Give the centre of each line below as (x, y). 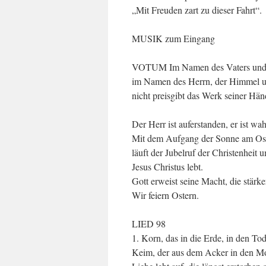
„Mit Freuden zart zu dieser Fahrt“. (197, 10)
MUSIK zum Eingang (173, 38)
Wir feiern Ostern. (165, 195)
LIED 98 (149, 224)
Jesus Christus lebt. (167, 167)
